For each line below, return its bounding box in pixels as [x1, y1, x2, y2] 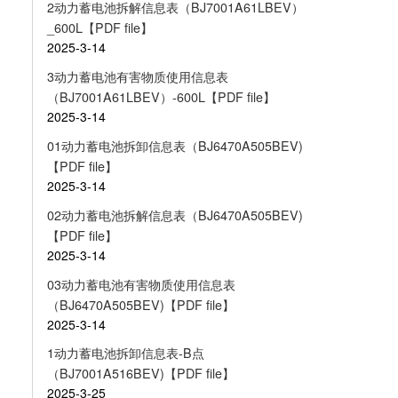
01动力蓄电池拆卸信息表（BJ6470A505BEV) [46, 136, 303, 155]
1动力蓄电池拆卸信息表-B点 [46, 344, 204, 362]
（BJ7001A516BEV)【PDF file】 [46, 364, 235, 383]
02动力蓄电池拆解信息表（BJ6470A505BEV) [46, 205, 303, 224]
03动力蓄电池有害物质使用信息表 [46, 275, 235, 293]
